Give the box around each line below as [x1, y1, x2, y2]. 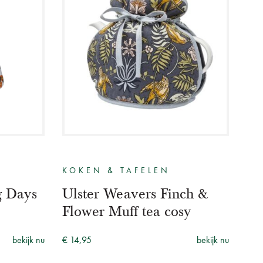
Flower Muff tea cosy [62, 202, 191, 220]
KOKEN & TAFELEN [62, 166, 170, 175]
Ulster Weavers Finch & [62, 184, 208, 203]
